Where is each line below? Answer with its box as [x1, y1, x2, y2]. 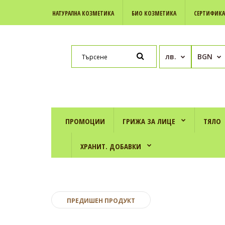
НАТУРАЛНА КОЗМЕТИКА [52, 9, 114, 18]
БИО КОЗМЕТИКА [132, 9, 176, 18]
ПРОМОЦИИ [65, 116, 105, 126]
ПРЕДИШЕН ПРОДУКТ [67, 196, 135, 205]
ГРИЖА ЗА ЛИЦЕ [123, 116, 175, 126]
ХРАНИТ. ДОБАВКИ [80, 141, 141, 151]
